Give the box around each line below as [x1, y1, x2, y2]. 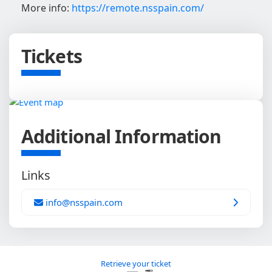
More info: [21, 1, 72, 15]
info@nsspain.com [43, 196, 123, 209]
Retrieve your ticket [101, 258, 171, 270]
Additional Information [21, 124, 222, 149]
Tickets [21, 44, 82, 69]
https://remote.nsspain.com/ [72, 1, 204, 15]
